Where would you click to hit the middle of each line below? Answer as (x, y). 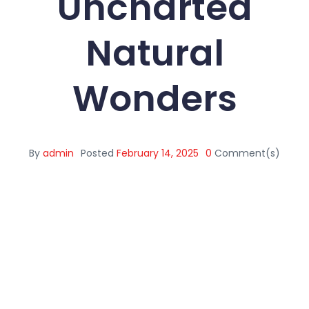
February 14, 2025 (158, 153)
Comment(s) (247, 153)
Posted (97, 153)
